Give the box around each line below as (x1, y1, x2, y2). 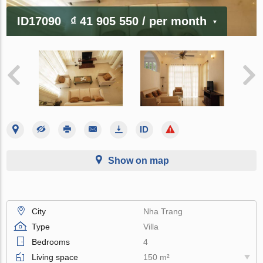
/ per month (142, 14, 207, 28)
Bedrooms (32, 237, 70, 247)
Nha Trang (143, 206, 183, 216)
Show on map (108, 155, 169, 166)
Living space (32, 252, 79, 262)
